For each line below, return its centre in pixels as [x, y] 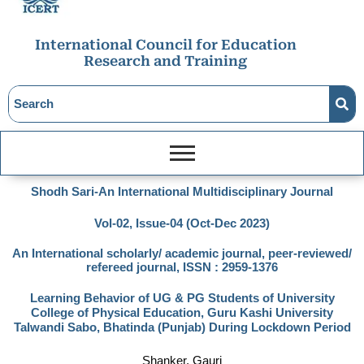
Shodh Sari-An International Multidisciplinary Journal [182, 192]
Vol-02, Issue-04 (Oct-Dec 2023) [182, 224]
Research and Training [166, 61]
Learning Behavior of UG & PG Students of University [182, 299]
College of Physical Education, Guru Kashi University [182, 313]
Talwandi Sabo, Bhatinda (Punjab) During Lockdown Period [182, 328]
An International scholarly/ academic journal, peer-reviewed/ [182, 254]
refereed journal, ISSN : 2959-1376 [182, 268]
